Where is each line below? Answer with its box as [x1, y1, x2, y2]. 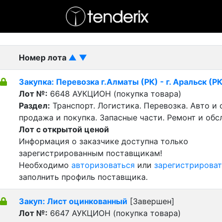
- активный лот [2, 22, 64, 32]
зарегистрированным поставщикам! [19, 148, 162, 158]
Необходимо [19, 160, 71, 170]
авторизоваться [71, 160, 135, 170]
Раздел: [19, 101, 50, 111]
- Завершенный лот [78, 22, 156, 32]
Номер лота [19, 53, 68, 62]
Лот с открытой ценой [19, 124, 109, 134]
